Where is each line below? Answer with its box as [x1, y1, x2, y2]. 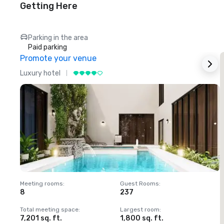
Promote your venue [20, 53, 96, 63]
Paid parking [28, 43, 67, 52]
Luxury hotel [20, 68, 60, 77]
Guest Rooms [120, 180, 159, 187]
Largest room [120, 206, 159, 213]
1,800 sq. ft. [120, 214, 163, 223]
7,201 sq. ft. [20, 214, 62, 223]
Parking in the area [28, 33, 88, 42]
